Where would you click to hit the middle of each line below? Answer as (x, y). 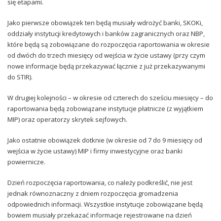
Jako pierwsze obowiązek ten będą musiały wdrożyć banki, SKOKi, (105, 22)
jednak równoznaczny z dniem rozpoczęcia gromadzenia (93, 193)
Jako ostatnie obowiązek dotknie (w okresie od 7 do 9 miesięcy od (105, 140)
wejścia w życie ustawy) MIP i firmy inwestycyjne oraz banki (95, 151)
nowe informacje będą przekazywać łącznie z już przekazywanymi (106, 66)
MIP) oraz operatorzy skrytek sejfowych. (67, 119)
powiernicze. (26, 162)
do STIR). (20, 77)
